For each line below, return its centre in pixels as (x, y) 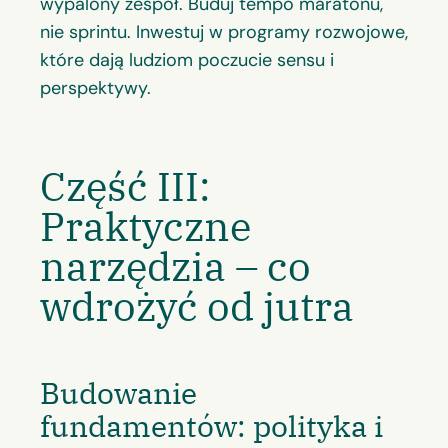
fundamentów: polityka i (211, 426)
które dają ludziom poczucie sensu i (187, 60)
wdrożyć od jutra (197, 306)
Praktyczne (145, 226)
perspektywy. (95, 88)
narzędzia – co (175, 266)
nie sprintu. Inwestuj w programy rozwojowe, (224, 32)
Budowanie (118, 393)
